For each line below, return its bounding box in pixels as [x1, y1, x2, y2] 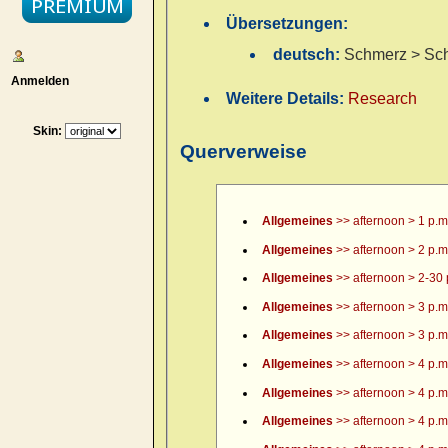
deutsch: [272, 46, 344, 64]
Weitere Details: [226, 90, 349, 108]
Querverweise [180, 140, 307, 162]
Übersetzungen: [226, 14, 349, 32]
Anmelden [4, 73, 69, 88]
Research [348, 90, 418, 108]
